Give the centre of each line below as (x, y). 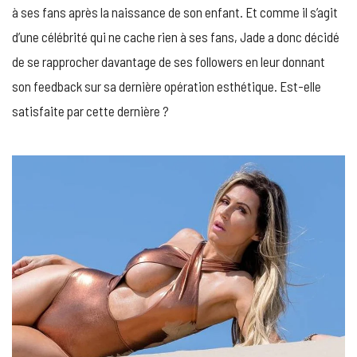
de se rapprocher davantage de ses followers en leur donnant (169, 61)
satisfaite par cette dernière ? (90, 110)
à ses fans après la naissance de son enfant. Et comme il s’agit (175, 12)
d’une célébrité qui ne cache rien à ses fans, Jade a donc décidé (176, 36)
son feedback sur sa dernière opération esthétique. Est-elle (167, 86)
